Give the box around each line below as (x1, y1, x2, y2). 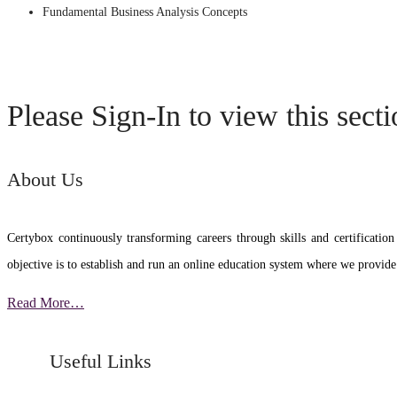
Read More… (7, 295, 84, 311)
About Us (7, 168, 83, 191)
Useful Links (7, 350, 152, 373)
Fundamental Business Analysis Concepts (43, 4, 247, 19)
